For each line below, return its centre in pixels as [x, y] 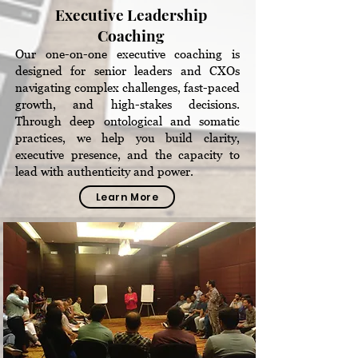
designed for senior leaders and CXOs [127, 70]
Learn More [127, 197]
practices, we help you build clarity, [127, 137]
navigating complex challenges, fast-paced [127, 87]
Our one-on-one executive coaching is [127, 54]
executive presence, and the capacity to [127, 154]
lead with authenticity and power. [104, 171]
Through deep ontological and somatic [127, 121]
